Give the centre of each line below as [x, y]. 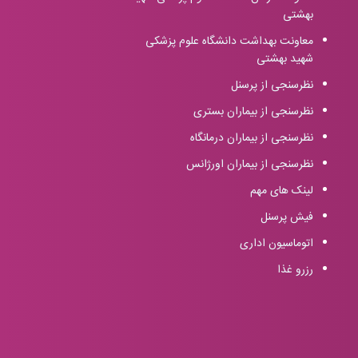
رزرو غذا [295, 270]
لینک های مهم [282, 191]
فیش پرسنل [287, 217]
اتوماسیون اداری [276, 243]
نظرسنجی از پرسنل [272, 85]
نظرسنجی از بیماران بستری [253, 111]
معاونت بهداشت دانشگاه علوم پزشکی [229, 41]
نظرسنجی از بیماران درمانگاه [252, 138]
